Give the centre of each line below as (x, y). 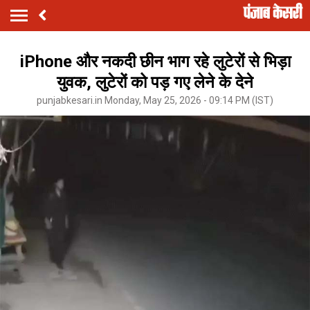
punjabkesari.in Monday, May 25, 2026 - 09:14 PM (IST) (155, 100)
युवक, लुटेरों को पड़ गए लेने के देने (155, 82)
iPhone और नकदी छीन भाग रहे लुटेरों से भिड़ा (155, 61)
